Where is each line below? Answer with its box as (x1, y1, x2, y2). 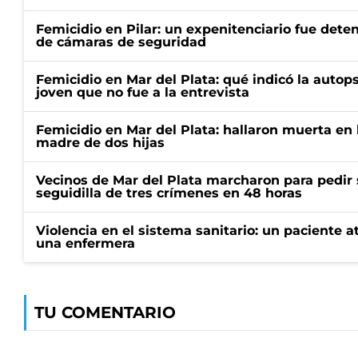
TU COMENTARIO (34, 303, 176, 322)
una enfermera (36, 236, 135, 251)
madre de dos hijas (36, 135, 165, 150)
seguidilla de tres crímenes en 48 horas (36, 185, 302, 201)
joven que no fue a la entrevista (36, 85, 249, 100)
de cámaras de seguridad (36, 34, 206, 50)
